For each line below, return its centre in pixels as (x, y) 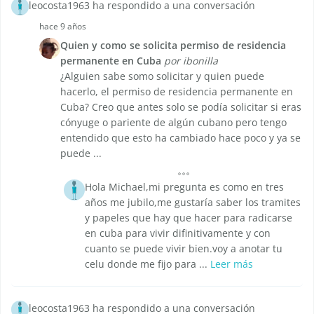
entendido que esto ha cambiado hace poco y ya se (180, 138)
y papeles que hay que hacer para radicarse (189, 218)
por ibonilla (191, 61)
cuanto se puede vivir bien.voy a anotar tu (184, 249)
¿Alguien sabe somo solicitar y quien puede (162, 76)
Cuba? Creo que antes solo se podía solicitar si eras (181, 107)
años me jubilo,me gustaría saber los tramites (193, 203)
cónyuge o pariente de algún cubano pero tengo (173, 123)
